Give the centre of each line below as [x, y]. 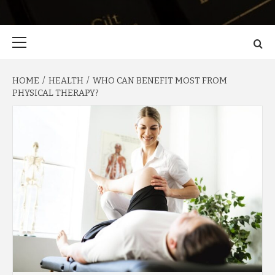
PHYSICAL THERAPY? [56, 93]
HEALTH [66, 81]
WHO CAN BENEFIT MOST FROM [160, 81]
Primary [66, 31]
